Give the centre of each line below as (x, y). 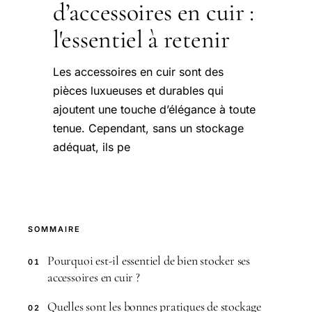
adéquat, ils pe (92, 147)
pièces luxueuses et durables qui (138, 90)
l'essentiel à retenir (141, 39)
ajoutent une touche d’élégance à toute (154, 109)
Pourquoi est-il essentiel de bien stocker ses (149, 260)
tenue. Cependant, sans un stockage (148, 128)
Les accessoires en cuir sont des (138, 71)
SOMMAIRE (54, 229)
